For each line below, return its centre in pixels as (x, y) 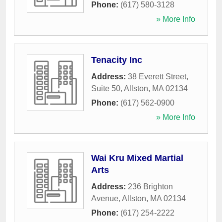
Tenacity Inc (117, 60)
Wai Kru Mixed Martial (137, 158)
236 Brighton (150, 187)
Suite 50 (106, 88)
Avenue (105, 198)
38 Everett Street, (158, 77)
